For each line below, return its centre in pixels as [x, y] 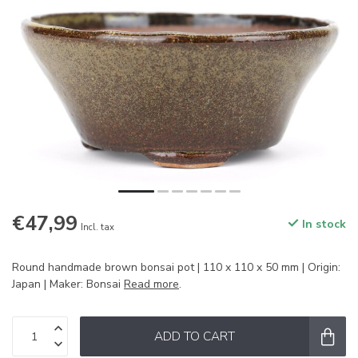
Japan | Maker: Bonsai [68, 284]
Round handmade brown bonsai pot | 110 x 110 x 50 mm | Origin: [176, 267]
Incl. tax [97, 227]
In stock [322, 224]
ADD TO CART [195, 336]
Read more [151, 284]
